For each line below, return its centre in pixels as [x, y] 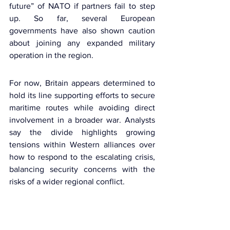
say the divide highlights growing [82, 132]
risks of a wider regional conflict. [67, 182]
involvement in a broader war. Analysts [82, 120]
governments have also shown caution [82, 31]
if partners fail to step [113, 6]
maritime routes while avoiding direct [82, 108]
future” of [27, 6]
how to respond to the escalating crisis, [82, 157]
